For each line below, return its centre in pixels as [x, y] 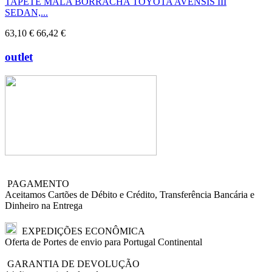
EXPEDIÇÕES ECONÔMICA [81, 231]
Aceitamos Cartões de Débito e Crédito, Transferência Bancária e [130, 194]
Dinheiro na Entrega [44, 205]
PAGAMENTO [37, 183]
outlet [19, 56]
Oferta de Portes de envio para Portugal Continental [104, 242]
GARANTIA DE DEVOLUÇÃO [72, 263]
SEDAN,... [26, 13]
